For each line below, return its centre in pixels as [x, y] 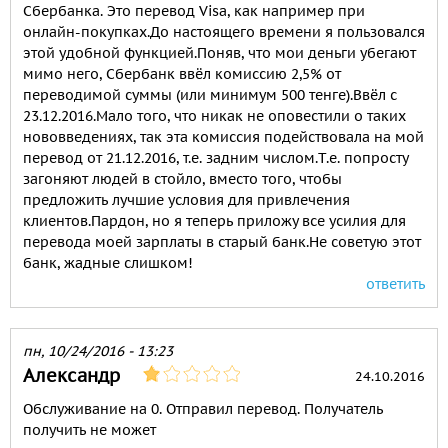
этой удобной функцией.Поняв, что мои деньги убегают [219, 53]
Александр [71, 376]
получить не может [89, 430]
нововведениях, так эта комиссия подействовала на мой [223, 137]
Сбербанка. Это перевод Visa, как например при [194, 11]
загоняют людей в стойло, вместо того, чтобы [182, 179]
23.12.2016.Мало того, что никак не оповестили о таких [214, 116]
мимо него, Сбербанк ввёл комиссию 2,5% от [182, 74]
